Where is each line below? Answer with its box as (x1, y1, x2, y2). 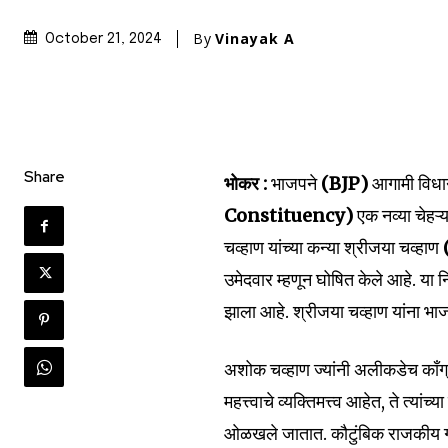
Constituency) (224, 204, 358, 228)
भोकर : (224, 172, 268, 196)
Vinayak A (215, 28, 295, 48)
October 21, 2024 (45, 32, 162, 47)
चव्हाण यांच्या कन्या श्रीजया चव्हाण (224, 236, 444, 260)
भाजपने (267, 172, 322, 196)
